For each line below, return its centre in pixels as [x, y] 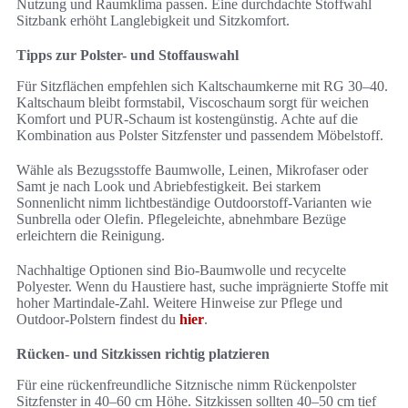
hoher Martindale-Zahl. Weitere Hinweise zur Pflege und [179, 303]
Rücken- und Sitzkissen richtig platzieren [143, 354]
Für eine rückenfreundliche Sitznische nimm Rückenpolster [186, 385]
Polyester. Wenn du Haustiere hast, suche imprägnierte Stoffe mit [202, 287]
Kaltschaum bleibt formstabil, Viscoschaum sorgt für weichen [193, 103]
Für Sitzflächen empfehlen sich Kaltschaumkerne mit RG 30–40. [202, 87]
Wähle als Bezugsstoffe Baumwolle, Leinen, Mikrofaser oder [192, 170]
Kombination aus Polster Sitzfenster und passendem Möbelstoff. [200, 136]
